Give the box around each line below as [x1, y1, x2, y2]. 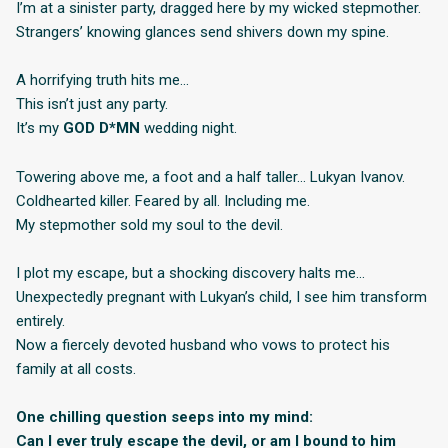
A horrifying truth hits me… [16, 71, 189, 90]
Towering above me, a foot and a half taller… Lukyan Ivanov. [16, 167, 405, 186]
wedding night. [140, 119, 237, 138]
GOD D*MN [63, 119, 140, 138]
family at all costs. [16, 359, 136, 378]
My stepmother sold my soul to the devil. [16, 215, 283, 234]
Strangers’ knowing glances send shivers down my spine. [16, 22, 389, 41]
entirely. [16, 311, 65, 330]
